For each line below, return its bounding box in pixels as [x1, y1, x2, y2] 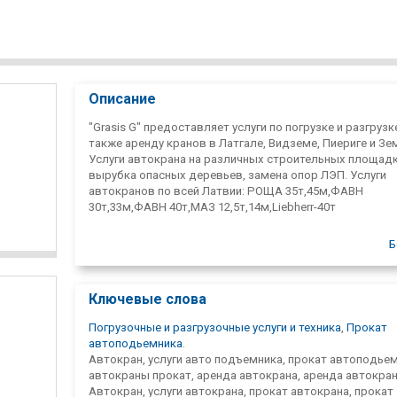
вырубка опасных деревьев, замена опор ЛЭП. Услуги [89, 167, 386, 182]
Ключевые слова [89, 290, 206, 307]
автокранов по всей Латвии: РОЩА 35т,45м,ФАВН [89, 183, 363, 198]
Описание [89, 90, 156, 107]
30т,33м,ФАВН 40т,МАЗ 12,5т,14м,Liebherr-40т [89, 199, 336, 214]
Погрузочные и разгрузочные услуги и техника [89, 320, 341, 334]
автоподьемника [89, 336, 183, 350]
